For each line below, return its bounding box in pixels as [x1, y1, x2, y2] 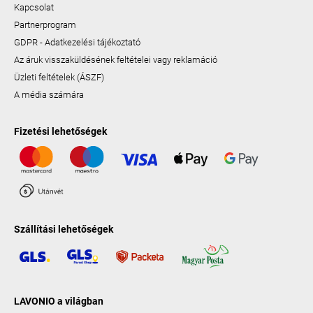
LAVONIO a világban [14, 295, 103, 307]
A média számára [14, 89, 84, 101]
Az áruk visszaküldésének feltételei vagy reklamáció [14, 54, 217, 66]
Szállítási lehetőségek [14, 224, 113, 235]
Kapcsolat [14, 2, 54, 13]
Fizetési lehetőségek [14, 126, 107, 138]
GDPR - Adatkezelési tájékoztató [14, 37, 140, 48]
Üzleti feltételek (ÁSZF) [14, 72, 104, 83]
